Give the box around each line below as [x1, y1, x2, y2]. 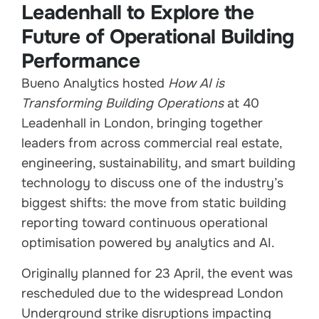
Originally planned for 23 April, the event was [21, 265, 293, 281]
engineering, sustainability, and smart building [21, 155, 296, 172]
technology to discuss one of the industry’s [21, 175, 283, 192]
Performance [21, 48, 140, 75]
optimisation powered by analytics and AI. [21, 235, 275, 251]
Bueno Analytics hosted [21, 75, 168, 92]
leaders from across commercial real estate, [21, 135, 282, 152]
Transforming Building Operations [21, 95, 224, 112]
